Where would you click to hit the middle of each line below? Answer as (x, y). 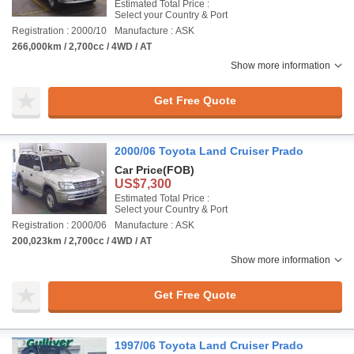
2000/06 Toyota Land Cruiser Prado (209, 151)
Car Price (139, 169)
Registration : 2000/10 (59, 30)
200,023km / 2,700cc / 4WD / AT (82, 241)
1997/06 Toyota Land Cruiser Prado (209, 345)
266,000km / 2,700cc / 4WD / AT (82, 46)
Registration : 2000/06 (59, 225)
